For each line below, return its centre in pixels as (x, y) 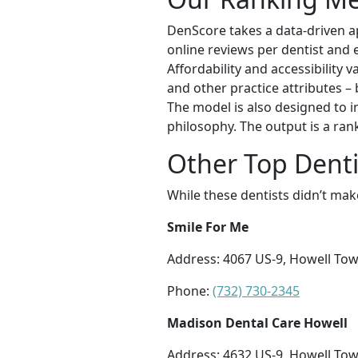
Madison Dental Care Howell (257, 323)
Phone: (190, 291)
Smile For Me (208, 227)
